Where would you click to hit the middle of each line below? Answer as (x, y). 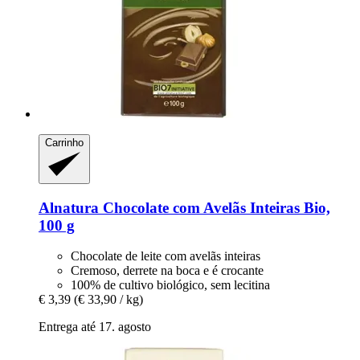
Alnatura (69, 207)
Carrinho (64, 143)
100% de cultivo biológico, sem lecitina (170, 285)
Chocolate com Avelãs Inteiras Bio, (215, 207)
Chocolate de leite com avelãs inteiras (166, 256)
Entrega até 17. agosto (95, 327)
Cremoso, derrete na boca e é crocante (167, 271)
